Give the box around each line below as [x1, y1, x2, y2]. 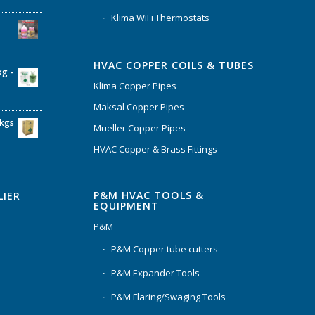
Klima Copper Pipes [93, 79, 176, 92]
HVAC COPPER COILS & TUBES [93, 58, 254, 72]
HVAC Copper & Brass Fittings [93, 142, 217, 155]
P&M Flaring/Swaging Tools [110, 290, 226, 303]
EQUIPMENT [93, 198, 159, 212]
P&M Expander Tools [110, 266, 200, 279]
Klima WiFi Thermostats [110, 11, 210, 24]
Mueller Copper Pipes [93, 121, 186, 134]
